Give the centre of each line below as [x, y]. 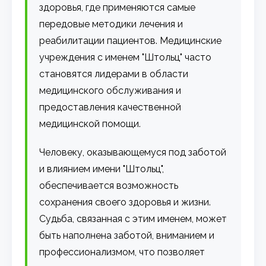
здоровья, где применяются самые [118, 7]
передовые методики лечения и [111, 24]
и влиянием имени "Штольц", [102, 169]
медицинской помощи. [90, 123]
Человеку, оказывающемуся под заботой [133, 152]
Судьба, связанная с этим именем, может [133, 218]
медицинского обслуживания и [110, 90]
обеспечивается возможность [109, 185]
